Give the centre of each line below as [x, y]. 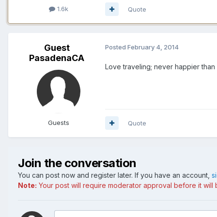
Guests [59, 122]
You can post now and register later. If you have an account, [115, 175]
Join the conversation [77, 163]
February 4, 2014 [153, 47]
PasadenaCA [57, 58]
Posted [116, 47]
